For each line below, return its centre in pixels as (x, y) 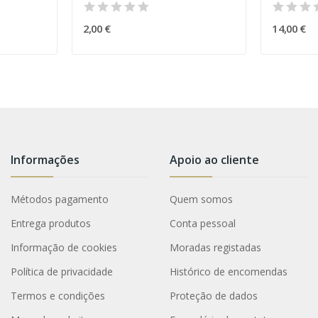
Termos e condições (57, 295)
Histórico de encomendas (229, 271)
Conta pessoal (203, 223)
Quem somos (202, 199)
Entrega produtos (50, 223)
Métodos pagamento (59, 199)
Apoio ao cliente (215, 159)
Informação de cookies (64, 247)
